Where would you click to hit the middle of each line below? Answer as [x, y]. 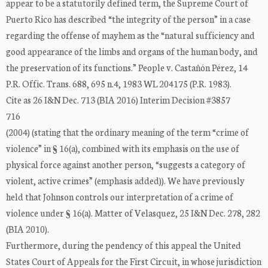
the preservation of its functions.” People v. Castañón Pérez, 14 [127, 68]
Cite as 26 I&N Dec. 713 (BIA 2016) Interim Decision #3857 [118, 100]
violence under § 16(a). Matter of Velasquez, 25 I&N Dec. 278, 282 [133, 213]
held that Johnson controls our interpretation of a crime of [120, 197]
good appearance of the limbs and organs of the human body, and [132, 51]
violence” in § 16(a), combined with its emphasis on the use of [123, 148]
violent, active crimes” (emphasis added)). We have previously [125, 181]
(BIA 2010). [28, 229]
